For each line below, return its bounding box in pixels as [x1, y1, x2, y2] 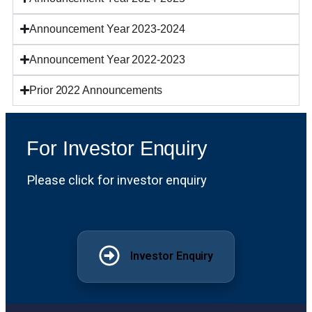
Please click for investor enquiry [26, 173, 207, 188]
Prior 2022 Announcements [29, 84, 162, 96]
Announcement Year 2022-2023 [29, 53, 185, 65]
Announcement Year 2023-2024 [29, 22, 185, 35]
